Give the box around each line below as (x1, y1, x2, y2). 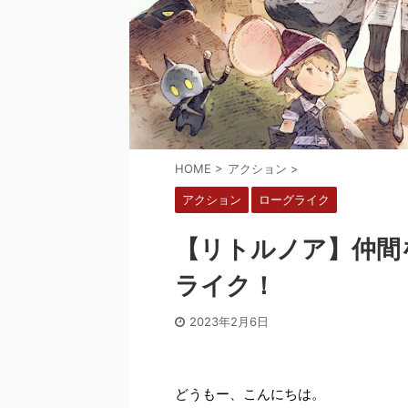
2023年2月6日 (189, 314, 269, 330)
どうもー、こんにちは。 (175, 385, 325, 403)
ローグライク (259, 192, 330, 208)
